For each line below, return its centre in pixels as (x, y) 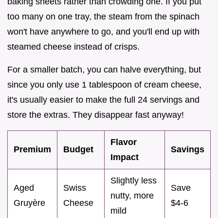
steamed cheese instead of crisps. (73, 47)
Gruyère (29, 203)
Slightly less (134, 181)
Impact (125, 157)
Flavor (124, 142)
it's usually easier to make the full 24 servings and (103, 100)
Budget (78, 150)
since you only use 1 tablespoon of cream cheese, (104, 85)
